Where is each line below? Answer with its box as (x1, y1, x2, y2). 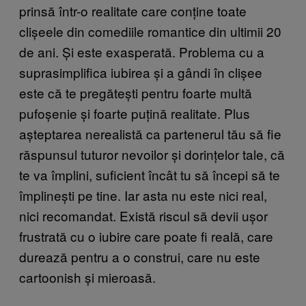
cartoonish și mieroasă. (19, 268, 156, 287)
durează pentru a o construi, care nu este (19, 247, 260, 266)
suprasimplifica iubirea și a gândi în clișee (19, 63, 262, 82)
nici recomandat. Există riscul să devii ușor (19, 206, 268, 225)
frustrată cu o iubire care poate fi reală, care (19, 227, 273, 246)
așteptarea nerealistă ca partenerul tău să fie (19, 124, 281, 143)
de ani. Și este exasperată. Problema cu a (19, 42, 264, 61)
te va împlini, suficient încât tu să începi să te (19, 165, 280, 184)
